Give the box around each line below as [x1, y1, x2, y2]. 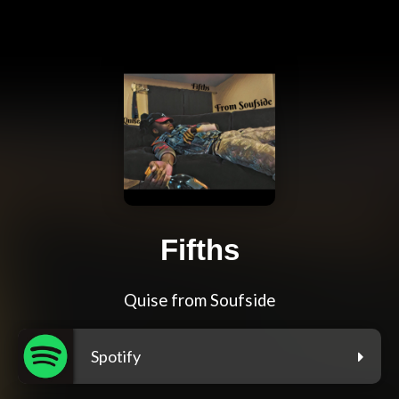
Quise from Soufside [124, 290, 275, 311]
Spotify [91, 346, 141, 367]
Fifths [159, 233, 240, 267]
